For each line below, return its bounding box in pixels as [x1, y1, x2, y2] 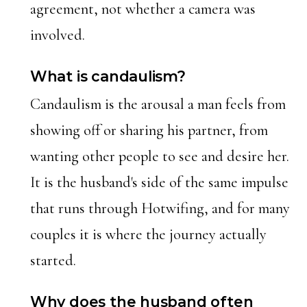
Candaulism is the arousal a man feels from [29, 95, 286, 114]
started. [29, 251, 76, 270]
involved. [29, 25, 85, 45]
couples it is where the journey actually [29, 225, 267, 244]
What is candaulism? [29, 67, 186, 86]
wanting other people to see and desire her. [29, 147, 289, 166]
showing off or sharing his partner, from [29, 121, 268, 140]
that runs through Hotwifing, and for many [29, 199, 290, 218]
